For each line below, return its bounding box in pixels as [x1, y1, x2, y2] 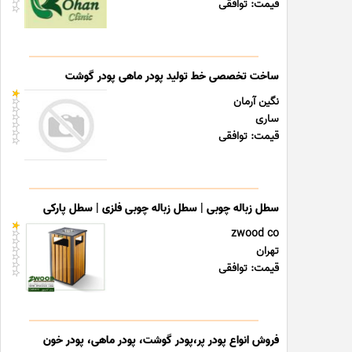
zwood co [231, 225, 280, 243]
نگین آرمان [233, 93, 280, 111]
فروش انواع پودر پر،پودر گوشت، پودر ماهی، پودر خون [43, 332, 280, 350]
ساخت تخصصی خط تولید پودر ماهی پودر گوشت [65, 68, 280, 86]
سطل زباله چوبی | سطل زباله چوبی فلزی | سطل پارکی [43, 200, 280, 218]
